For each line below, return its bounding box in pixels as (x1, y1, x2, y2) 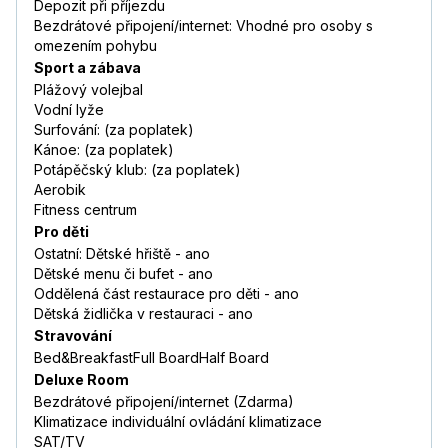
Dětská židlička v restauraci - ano (34, 305, 253, 323)
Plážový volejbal (34, 81, 143, 99)
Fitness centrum (34, 201, 137, 219)
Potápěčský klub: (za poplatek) (34, 161, 241, 179)
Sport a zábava (34, 59, 141, 77)
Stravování (34, 327, 112, 345)
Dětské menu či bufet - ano (34, 265, 213, 283)
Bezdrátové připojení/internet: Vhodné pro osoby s (34, 17, 373, 35)
